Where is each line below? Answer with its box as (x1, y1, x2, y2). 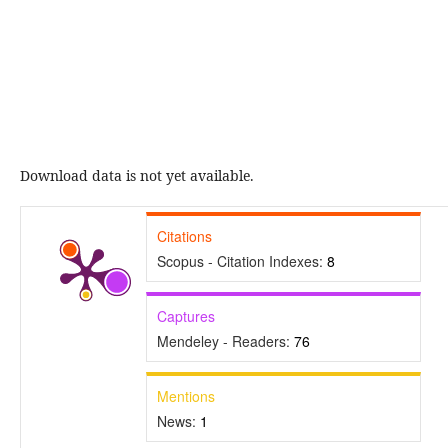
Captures (156, 306, 215, 326)
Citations (156, 226, 212, 246)
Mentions (156, 386, 215, 406)
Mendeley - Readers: (156, 331, 294, 351)
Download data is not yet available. (19, 165, 254, 185)
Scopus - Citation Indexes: (156, 251, 327, 271)
